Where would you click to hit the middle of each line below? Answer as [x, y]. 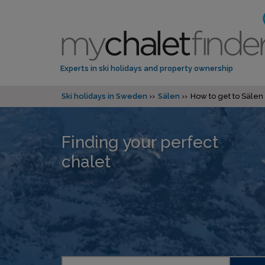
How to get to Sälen [227, 96]
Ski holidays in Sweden [104, 96]
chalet [86, 161]
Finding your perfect [140, 142]
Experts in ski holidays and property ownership [147, 69]
